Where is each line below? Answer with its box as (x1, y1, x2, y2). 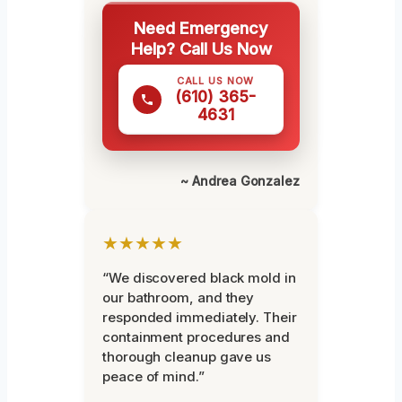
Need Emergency (134, 18, 268, 39)
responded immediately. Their (102, 309, 297, 327)
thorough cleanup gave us (102, 348, 272, 366)
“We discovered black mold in (102, 269, 296, 287)
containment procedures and (102, 328, 290, 346)
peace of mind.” (102, 368, 205, 386)
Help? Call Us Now (130, 39, 272, 59)
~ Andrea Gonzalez (180, 173, 300, 189)
